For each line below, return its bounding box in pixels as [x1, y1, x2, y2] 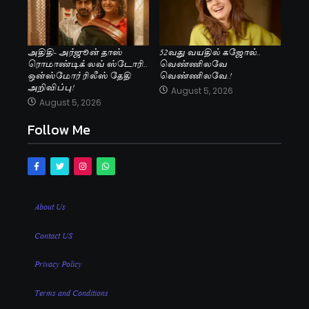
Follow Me [28, 119, 90, 141]
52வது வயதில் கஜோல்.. [159, 43, 261, 59]
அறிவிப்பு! [28, 79, 74, 94]
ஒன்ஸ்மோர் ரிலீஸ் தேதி [28, 67, 131, 83]
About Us [34, 199, 66, 213]
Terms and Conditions [34, 284, 108, 299]
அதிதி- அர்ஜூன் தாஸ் [28, 43, 122, 59]
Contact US [34, 227, 74, 241]
